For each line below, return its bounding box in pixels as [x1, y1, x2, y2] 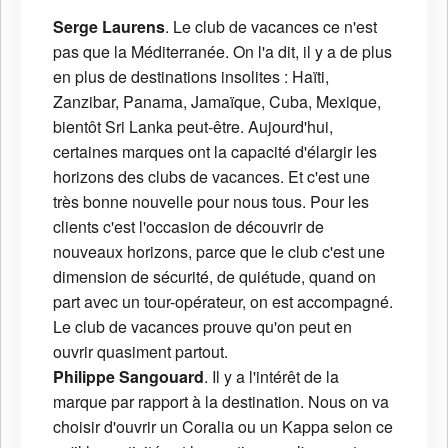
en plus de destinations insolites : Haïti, [53, 65, 329, 89]
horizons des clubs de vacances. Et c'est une [53, 165, 370, 189]
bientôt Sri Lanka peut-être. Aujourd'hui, [53, 115, 333, 139]
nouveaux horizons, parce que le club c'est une [53, 240, 385, 264]
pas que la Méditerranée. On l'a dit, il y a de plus [53, 40, 392, 64]
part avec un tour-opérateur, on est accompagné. [53, 290, 393, 314]
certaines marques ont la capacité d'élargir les [53, 140, 377, 164]
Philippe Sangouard [53, 365, 204, 389]
